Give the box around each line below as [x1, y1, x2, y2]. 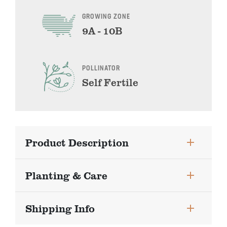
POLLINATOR [82, 65, 120, 73]
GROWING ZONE [82, 13, 130, 21]
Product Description [25, 135, 129, 149]
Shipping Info [25, 201, 95, 215]
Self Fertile [82, 75, 138, 90]
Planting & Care [25, 168, 107, 182]
